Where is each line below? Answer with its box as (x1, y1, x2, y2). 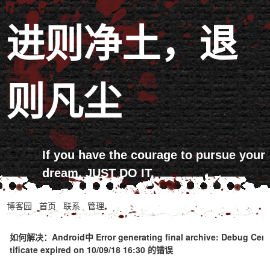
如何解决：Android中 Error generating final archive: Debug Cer (10, 231, 265, 243)
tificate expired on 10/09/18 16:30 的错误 (10, 243, 174, 256)
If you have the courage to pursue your (42, 148, 265, 162)
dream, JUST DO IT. (42, 166, 154, 180)
